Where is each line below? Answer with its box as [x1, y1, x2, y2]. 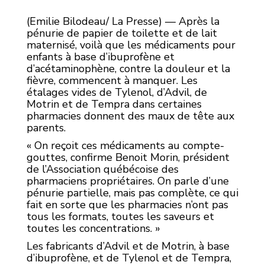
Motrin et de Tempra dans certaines [27, 96, 202, 111]
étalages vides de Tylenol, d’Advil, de [27, 85, 207, 99]
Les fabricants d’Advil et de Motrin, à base [27, 238, 230, 253]
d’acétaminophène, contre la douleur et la [27, 61, 230, 76]
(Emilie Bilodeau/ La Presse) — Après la [27, 14, 219, 28]
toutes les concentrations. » [27, 221, 160, 235]
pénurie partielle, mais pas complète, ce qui [27, 185, 238, 200]
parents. [27, 120, 66, 135]
